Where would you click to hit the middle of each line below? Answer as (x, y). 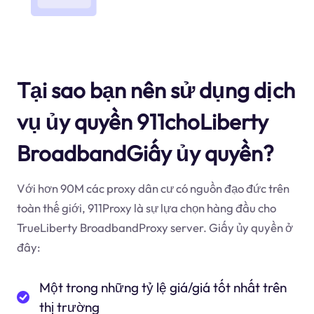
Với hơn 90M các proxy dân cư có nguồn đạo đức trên (153, 189)
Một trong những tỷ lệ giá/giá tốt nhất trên (163, 287)
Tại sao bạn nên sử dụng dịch (156, 90)
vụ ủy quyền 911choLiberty (142, 121)
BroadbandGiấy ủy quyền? (145, 153)
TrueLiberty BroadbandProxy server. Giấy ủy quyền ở (155, 228)
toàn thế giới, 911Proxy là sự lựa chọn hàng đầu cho (146, 208)
